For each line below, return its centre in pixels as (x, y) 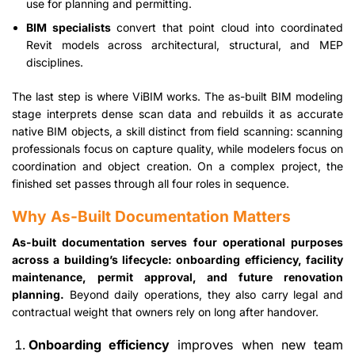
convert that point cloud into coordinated (227, 28)
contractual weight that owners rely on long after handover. (165, 311)
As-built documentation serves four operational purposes (177, 242)
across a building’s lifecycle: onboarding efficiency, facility (177, 259)
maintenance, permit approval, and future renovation (177, 277)
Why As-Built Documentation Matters (151, 217)
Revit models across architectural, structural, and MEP (185, 45)
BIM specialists (69, 28)
